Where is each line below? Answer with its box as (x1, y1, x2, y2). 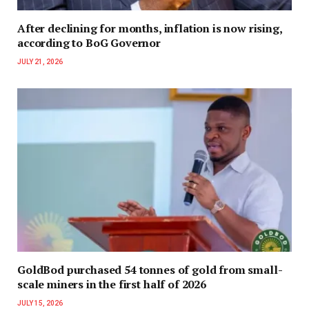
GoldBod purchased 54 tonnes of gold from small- (17, 261, 283, 277)
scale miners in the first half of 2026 (17, 276, 206, 292)
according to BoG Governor (17, 34, 161, 50)
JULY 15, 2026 (17, 299, 63, 307)
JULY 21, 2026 (17, 57, 63, 66)
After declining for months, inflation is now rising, (17, 20, 282, 36)
